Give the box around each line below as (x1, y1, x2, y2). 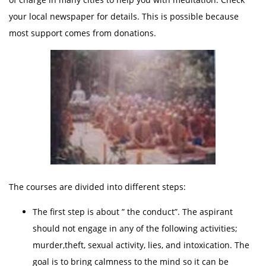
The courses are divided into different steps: (9, 181, 186, 192)
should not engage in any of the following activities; (33, 223, 237, 234)
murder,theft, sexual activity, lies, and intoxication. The (33, 239, 249, 251)
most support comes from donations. (9, 27, 156, 39)
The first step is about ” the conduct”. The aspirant (33, 206, 233, 217)
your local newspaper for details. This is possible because (9, 11, 239, 22)
